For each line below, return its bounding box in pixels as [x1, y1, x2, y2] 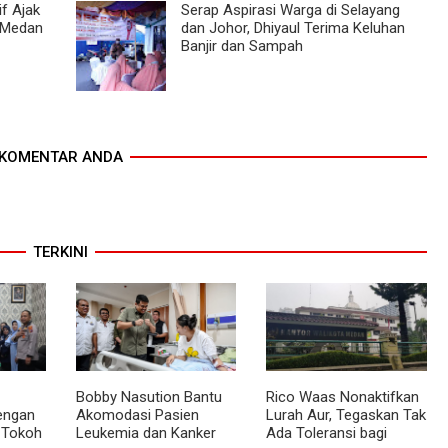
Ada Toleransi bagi [266, 423, 388, 442]
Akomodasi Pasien [75, 405, 199, 424]
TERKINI [33, 242, 88, 261]
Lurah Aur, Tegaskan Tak [266, 405, 427, 424]
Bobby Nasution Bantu [75, 387, 222, 406]
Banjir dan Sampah [180, 36, 303, 55]
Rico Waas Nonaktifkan [266, 387, 420, 406]
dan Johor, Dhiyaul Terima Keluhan [180, 18, 405, 37]
